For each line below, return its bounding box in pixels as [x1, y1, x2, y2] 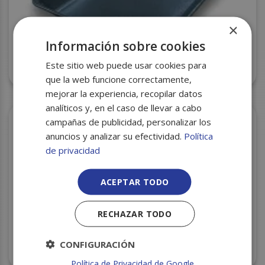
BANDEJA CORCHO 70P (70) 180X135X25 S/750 [18, 244, 228, 256]
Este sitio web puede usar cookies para [46, 59, 207, 70]
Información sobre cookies [46, 37, 206, 54]
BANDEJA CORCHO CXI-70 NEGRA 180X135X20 [29, 51, 236, 63]
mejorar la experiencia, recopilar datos [46, 87, 203, 99]
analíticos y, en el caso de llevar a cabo [46, 101, 202, 113]
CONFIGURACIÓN [60, 238, 135, 250]
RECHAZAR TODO [97, 208, 172, 219]
